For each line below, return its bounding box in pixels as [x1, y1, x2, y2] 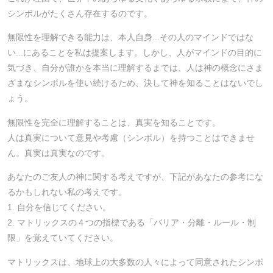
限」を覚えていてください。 [7, 233, 118, 243]
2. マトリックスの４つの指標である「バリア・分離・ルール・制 [7, 218, 256, 228]
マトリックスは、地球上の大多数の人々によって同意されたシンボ [7, 257, 263, 267]
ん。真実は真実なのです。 [7, 147, 110, 158]
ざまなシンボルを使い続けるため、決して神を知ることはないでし [7, 78, 263, 88]
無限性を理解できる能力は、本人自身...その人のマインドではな [7, 32, 253, 43]
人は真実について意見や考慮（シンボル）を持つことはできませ [7, 132, 255, 143]
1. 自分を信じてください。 [7, 202, 111, 213]
